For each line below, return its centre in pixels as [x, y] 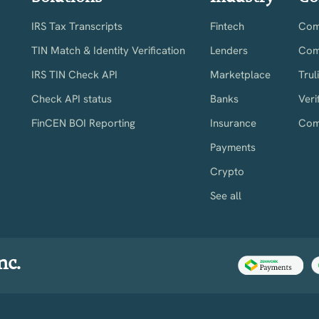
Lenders [229, 50]
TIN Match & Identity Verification [109, 50]
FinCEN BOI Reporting [84, 123]
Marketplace [240, 74]
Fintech [227, 26]
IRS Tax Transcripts [77, 26]
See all [225, 195]
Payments [232, 147]
